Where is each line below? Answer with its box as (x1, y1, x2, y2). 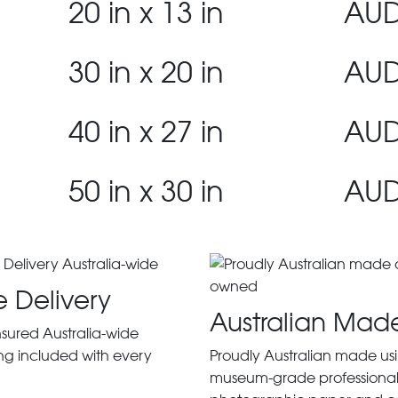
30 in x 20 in (68, 55, 224, 90)
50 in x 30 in (68, 174, 224, 209)
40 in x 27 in (68, 115, 224, 149)
